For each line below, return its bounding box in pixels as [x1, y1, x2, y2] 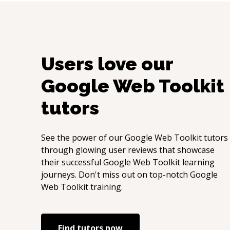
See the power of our [41, 132, 125, 143]
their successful [41, 157, 103, 168]
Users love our [41, 53, 173, 74]
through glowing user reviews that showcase [41, 144, 215, 156]
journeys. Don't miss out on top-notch [41, 169, 190, 180]
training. [88, 181, 123, 193]
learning [180, 157, 215, 168]
